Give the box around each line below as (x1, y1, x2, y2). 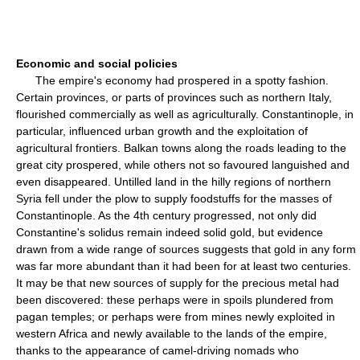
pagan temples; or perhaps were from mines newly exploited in (16, 310, 335, 323)
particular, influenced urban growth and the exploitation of (16, 125, 308, 137)
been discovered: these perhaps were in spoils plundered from (16, 293, 333, 306)
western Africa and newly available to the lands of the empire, (16, 327, 327, 340)
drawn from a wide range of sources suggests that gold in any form (16, 243, 356, 256)
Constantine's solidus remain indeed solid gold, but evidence (16, 226, 323, 239)
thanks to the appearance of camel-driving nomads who (16, 344, 299, 357)
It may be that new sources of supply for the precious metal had (16, 276, 339, 289)
